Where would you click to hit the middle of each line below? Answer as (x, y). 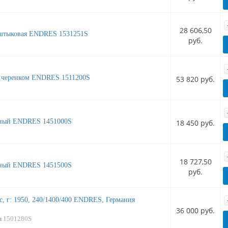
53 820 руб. (195, 79)
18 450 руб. (195, 123)
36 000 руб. (195, 211)
